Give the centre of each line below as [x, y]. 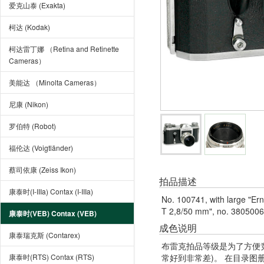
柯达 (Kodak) [29, 27]
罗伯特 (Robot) [32, 126]
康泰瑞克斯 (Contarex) [44, 235]
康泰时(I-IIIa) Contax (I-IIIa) [51, 191]
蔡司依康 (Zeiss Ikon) [42, 169]
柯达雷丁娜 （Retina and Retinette [64, 49]
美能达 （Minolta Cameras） [55, 82]
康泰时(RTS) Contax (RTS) [52, 257]
